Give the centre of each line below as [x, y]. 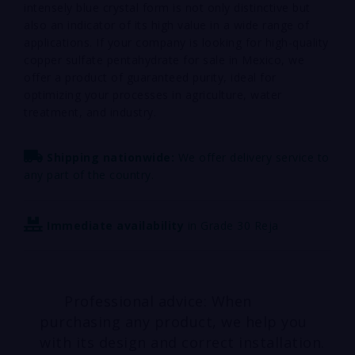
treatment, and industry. [90, 112]
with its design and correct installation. [182, 342]
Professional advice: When [158, 301]
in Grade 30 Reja [233, 225]
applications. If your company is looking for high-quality [176, 42]
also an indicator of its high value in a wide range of [166, 25]
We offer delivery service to [254, 157]
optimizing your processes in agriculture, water [153, 95]
